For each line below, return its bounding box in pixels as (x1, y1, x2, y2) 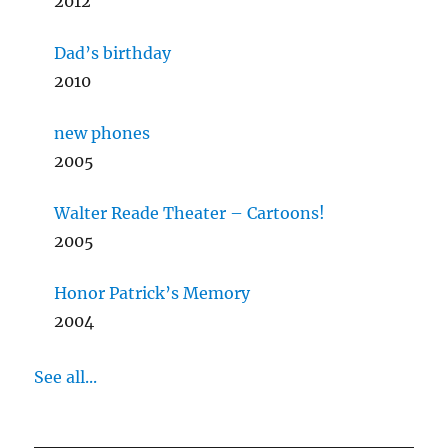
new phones (54, 123, 151, 144)
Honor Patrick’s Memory (54, 283, 251, 304)
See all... (34, 367, 98, 388)
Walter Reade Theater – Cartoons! (54, 203, 326, 224)
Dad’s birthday (54, 43, 172, 64)
